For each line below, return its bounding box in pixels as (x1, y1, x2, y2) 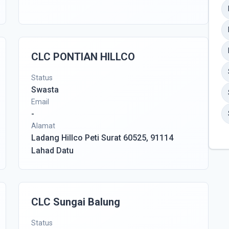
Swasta (31, 85, 59, 95)
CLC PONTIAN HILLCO (31, 51, 135, 63)
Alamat (31, 122, 55, 130)
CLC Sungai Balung (31, 196, 120, 208)
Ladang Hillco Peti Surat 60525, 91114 (31, 133, 173, 143)
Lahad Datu (31, 146, 74, 155)
